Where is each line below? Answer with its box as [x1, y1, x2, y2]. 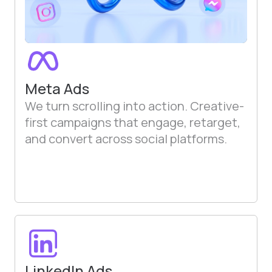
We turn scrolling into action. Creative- [25, 98, 244, 114]
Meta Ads [25, 78, 89, 98]
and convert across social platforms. [25, 131, 227, 147]
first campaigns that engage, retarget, [25, 114, 240, 131]
